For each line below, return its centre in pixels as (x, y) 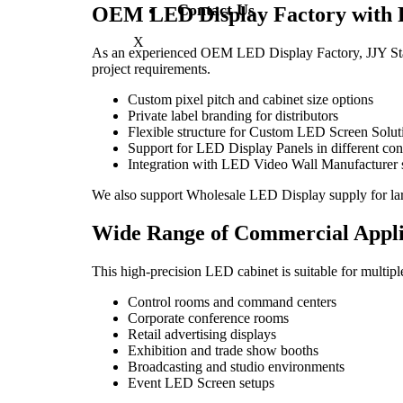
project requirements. (151, 68)
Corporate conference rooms (208, 318)
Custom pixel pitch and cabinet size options (251, 99)
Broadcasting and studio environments (236, 366)
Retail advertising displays (202, 334)
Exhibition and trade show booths (223, 350)
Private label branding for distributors (233, 115)
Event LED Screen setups (201, 382)
